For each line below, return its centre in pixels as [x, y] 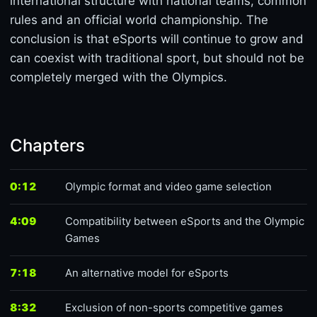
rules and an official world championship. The [139, 20]
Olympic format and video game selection [168, 186]
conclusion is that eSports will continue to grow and [157, 39]
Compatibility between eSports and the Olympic [185, 221]
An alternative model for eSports [147, 273]
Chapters [47, 145]
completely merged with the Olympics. [119, 77]
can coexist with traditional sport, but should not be [157, 58]
